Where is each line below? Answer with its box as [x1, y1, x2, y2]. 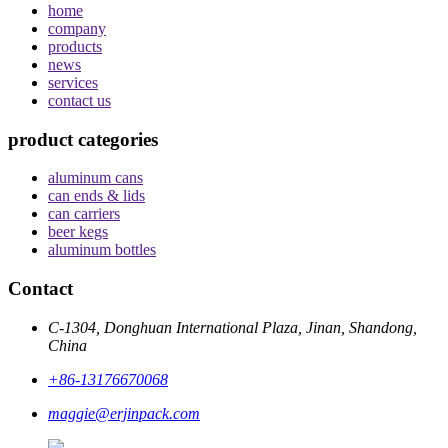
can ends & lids [48, 187, 145, 205]
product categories [8, 128, 158, 150]
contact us [48, 91, 111, 109]
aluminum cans [48, 169, 143, 187]
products [48, 37, 102, 55]
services [48, 73, 98, 91]
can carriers [48, 205, 120, 223]
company [48, 19, 106, 37]
